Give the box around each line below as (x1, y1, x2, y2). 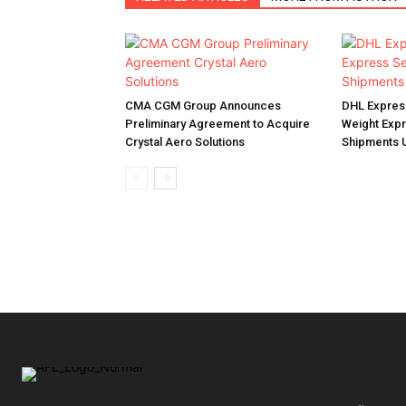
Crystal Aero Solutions (125, 135, 245, 149)
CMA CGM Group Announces (125, 99, 281, 112)
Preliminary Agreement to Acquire (125, 117, 310, 130)
